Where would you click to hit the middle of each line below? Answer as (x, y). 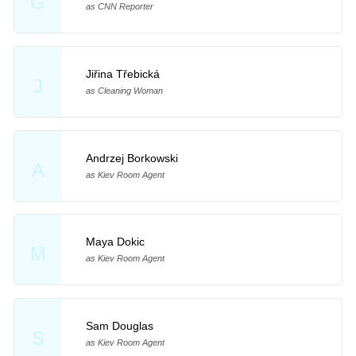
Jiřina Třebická (122, 74)
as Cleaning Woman (124, 90)
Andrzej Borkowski (132, 158)
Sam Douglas (119, 326)
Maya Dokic (115, 242)
